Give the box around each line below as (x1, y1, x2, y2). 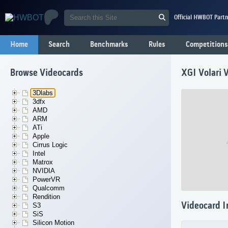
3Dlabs (33, 89, 53, 97)
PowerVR (33, 176, 60, 184)
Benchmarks (90, 40, 128, 49)
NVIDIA (33, 167, 55, 175)
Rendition (33, 193, 60, 201)
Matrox (33, 158, 53, 166)
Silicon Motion (33, 219, 74, 227)
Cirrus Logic (33, 141, 68, 149)
